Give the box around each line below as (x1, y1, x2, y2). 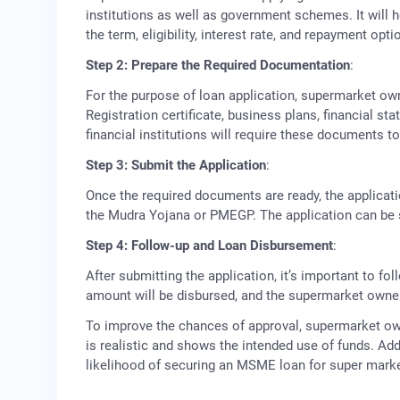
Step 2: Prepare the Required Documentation (86, 57, 350, 74)
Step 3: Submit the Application (86, 157, 266, 174)
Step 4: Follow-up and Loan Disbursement (86, 237, 333, 254)
